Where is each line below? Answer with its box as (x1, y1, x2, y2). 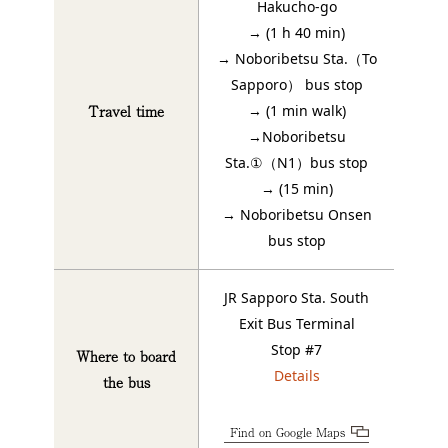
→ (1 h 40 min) (248, 23, 345, 43)
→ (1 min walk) (247, 101, 346, 121)
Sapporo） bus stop (230, 75, 363, 95)
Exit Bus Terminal (238, 314, 355, 334)
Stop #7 (271, 340, 322, 360)
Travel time (88, 101, 164, 122)
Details (273, 366, 320, 386)
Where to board (76, 346, 176, 367)
